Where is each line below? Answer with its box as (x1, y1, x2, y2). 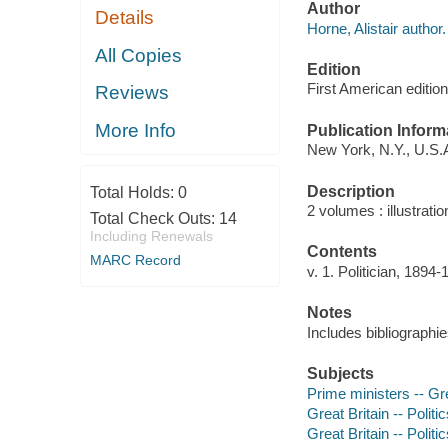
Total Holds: (89, 184, 178, 202)
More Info (95, 119, 177, 141)
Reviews (95, 82, 170, 104)
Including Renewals (89, 228, 213, 245)
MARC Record (89, 252, 181, 269)
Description (306, 182, 395, 200)
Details (95, 7, 155, 29)
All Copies (95, 44, 183, 66)
